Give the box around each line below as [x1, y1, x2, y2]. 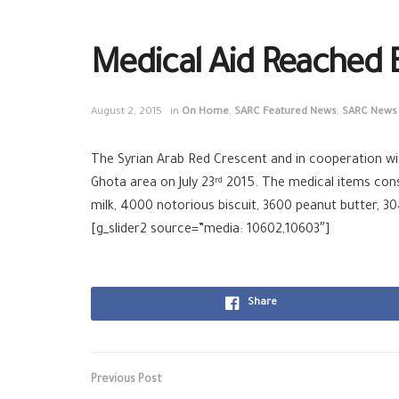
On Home [182, 106, 229, 118]
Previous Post [91, 373, 162, 387]
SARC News [342, 106, 397, 118]
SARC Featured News [234, 106, 337, 118]
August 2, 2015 [91, 106, 162, 118]
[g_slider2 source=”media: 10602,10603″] [91, 223, 330, 238]
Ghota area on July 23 [91, 176, 215, 191]
